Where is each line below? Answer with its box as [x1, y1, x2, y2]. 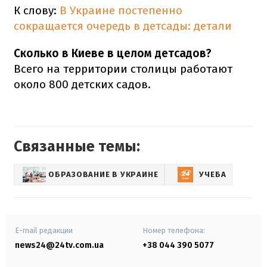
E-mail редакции [15, 225, 73, 235]
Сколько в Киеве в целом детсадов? [14, 46, 212, 60]
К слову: [14, 3, 60, 17]
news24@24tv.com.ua [15, 240, 104, 250]
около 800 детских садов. [14, 77, 151, 91]
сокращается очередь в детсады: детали [14, 18, 232, 33]
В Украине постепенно [60, 3, 182, 17]
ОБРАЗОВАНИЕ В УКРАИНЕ [48, 170, 159, 179]
